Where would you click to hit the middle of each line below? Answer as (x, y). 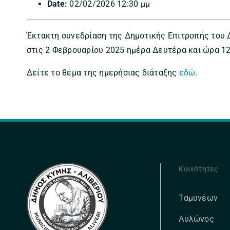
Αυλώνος (196, 219)
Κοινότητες (198, 169)
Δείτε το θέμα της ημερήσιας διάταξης (103, 72)
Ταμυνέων (198, 198)
